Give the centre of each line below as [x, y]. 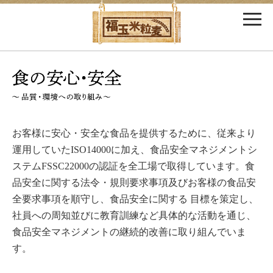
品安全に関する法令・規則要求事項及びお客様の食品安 [134, 182]
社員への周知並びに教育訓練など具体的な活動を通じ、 [134, 215]
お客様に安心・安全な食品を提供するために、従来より [134, 133]
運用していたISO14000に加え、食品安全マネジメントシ [135, 149]
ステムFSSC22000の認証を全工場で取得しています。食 [133, 166]
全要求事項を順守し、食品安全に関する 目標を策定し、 [135, 199]
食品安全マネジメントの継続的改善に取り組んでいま [129, 232]
